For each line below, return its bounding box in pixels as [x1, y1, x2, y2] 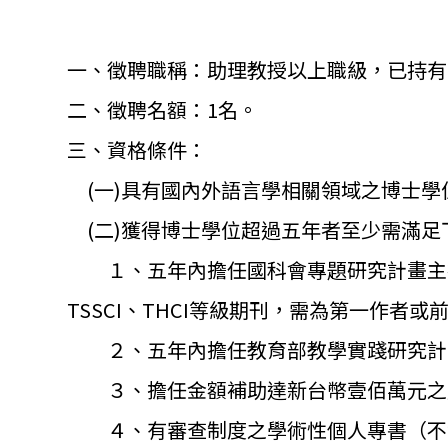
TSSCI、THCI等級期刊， [67, 294, 289, 324]
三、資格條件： [67, 134, 207, 164]
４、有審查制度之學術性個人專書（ [67, 414, 427, 444]
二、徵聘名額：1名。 [67, 94, 258, 124]
